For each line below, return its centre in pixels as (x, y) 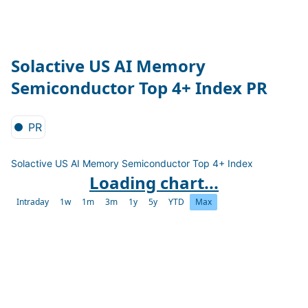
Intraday (33, 202)
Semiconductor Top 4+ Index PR (139, 88)
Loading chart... (154, 183)
